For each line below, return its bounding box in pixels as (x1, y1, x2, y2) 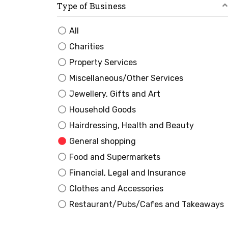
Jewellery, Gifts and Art (67, 89, 160, 99)
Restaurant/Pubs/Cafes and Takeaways (67, 199, 224, 209)
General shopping (67, 136, 136, 146)
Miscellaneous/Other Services (67, 73, 183, 83)
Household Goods (67, 104, 136, 115)
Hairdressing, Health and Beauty (67, 120, 194, 130)
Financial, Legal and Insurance (67, 167, 186, 178)
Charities (67, 41, 104, 51)
